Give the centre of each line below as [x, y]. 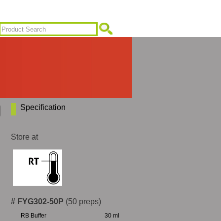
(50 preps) [82, 202]
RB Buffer [34, 216]
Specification [43, 107]
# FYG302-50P [37, 202]
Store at [24, 137]
